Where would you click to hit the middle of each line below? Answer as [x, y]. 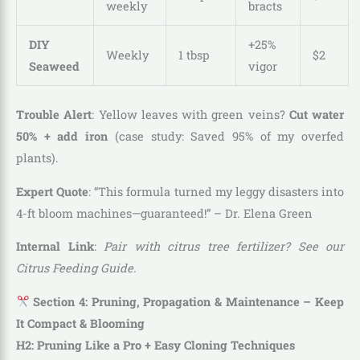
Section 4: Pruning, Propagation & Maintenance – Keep [186, 301]
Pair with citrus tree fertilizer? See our [224, 247]
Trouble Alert [54, 114]
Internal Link [55, 247]
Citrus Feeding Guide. [76, 268]
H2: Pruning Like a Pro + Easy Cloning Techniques [155, 345]
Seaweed [54, 67]
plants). [37, 157]
